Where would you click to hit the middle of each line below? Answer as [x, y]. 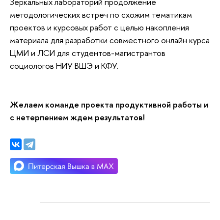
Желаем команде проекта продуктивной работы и [109, 105]
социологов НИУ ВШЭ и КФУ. [64, 66]
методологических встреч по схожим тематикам [101, 15]
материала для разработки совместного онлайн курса [110, 40]
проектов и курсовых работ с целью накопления [99, 27]
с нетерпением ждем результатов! [77, 117]
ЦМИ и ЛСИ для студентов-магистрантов [88, 53]
